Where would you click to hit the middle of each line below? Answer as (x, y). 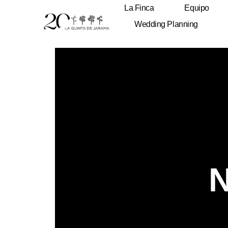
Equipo (197, 8)
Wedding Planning (166, 24)
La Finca (139, 8)
